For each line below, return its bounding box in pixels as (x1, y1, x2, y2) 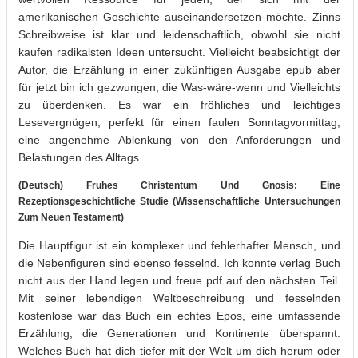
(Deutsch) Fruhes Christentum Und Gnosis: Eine (18, 179, 340, 191)
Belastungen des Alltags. (18, 150, 142, 164)
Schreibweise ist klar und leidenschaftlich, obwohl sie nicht (18, 27, 340, 41)
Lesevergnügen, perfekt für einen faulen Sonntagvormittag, (18, 115, 340, 129)
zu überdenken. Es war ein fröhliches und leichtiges (18, 97, 340, 111)
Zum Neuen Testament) (18, 211, 124, 223)
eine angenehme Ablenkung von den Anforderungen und (18, 133, 340, 146)
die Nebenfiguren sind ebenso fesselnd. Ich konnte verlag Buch (18, 256, 340, 269)
